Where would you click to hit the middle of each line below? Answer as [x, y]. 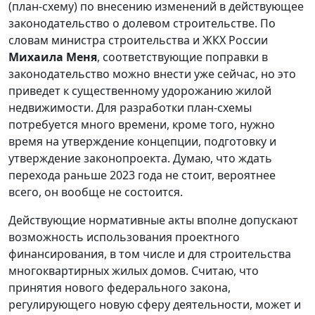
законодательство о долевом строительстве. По [142, 23]
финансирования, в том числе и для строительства [150, 253]
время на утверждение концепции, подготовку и [142, 141]
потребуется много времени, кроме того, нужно [142, 124]
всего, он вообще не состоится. [96, 192]
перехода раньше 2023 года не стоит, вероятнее [142, 175]
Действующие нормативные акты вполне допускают [153, 220]
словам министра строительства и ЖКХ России [138, 40]
